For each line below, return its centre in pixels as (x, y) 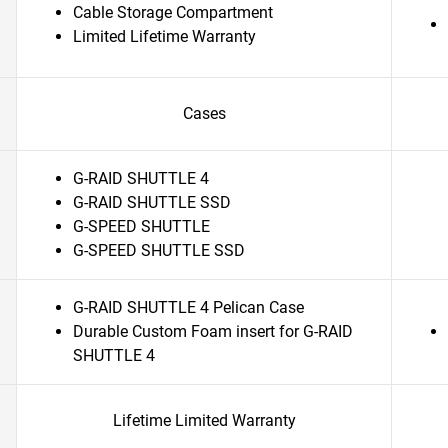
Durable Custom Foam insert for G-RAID (213, 331)
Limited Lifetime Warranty (164, 36)
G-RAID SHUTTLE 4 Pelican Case (188, 307)
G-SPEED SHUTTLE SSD (159, 250)
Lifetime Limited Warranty (204, 420)
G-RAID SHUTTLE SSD (152, 202)
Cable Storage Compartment (173, 12)
